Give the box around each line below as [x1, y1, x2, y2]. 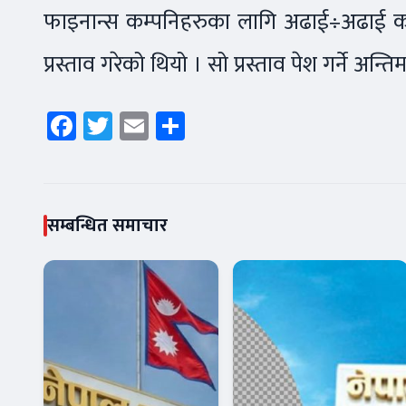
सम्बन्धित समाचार [47, 210, 168, 242]
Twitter [112, 101, 202, 150]
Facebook [76, 101, 190, 150]
